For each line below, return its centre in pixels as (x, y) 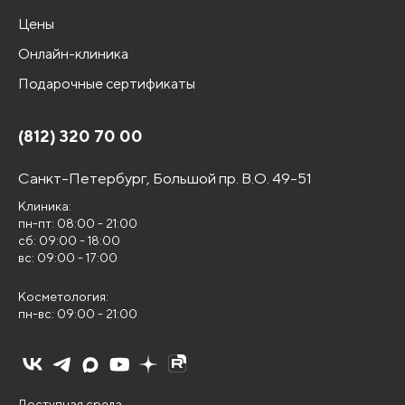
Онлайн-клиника (73, 54)
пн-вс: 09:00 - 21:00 (78, 314)
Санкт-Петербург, (85, 178)
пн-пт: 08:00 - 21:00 (78, 223)
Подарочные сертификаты (107, 84)
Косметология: (63, 297)
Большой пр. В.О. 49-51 (232, 178)
